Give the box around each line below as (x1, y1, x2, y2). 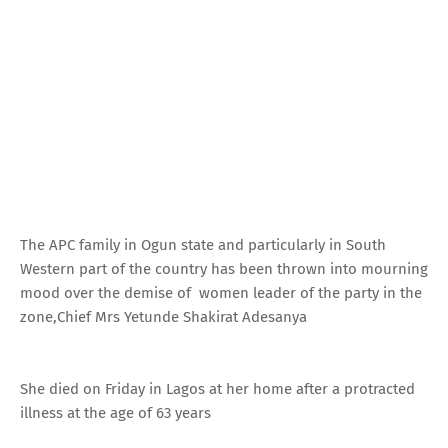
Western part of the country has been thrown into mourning (20, 259, 428, 278)
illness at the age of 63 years (20, 403, 215, 422)
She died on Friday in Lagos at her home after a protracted (20, 379, 415, 398)
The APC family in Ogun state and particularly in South (20, 235, 386, 254)
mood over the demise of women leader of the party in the (20, 283, 422, 302)
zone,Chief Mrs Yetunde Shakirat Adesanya (20, 307, 311, 326)
